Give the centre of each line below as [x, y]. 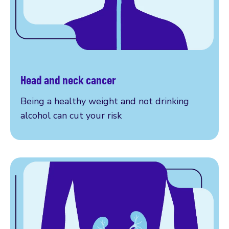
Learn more [45, 88]
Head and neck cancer [68, 79]
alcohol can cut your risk [71, 115]
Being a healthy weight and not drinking [105, 101]
